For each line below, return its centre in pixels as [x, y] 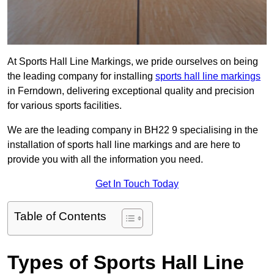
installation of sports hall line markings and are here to [124, 145]
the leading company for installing [81, 76]
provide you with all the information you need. [105, 160]
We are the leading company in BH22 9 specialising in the [133, 130]
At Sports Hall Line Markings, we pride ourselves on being [133, 62]
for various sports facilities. [65, 106]
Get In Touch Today [137, 184]
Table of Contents [60, 217]
